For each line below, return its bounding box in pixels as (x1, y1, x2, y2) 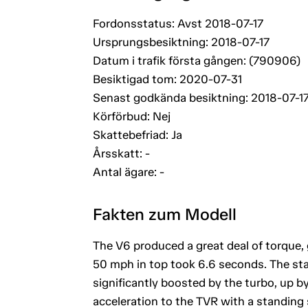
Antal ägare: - (92, 164, 164, 179)
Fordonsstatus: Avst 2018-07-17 (92, 16, 263, 30)
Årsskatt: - (92, 146, 150, 160)
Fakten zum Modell (92, 203, 236, 224)
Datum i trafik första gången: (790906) (92, 53, 300, 67)
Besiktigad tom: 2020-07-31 (92, 71, 242, 86)
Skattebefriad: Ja (92, 127, 182, 142)
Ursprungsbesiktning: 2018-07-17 (92, 34, 269, 49)
